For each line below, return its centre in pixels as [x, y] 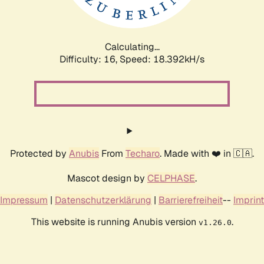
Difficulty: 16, [90, 59]
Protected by [39, 153]
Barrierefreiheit [191, 200]
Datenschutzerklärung [103, 200]
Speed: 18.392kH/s [162, 59]
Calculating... [132, 47]
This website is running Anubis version [115, 222]
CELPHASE [171, 178]
